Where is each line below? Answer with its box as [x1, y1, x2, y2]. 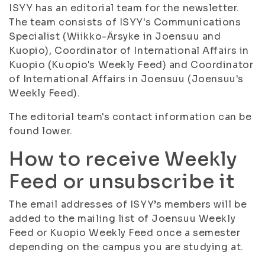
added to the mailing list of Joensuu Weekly [9, 212, 236, 225]
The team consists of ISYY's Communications [9, 16, 241, 28]
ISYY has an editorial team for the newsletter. [9, 2, 240, 14]
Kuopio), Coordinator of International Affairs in [9, 44, 249, 57]
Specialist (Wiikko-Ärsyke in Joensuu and [9, 30, 221, 43]
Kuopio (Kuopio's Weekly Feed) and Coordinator [9, 59, 254, 71]
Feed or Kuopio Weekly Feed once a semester [9, 227, 241, 239]
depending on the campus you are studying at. [9, 241, 244, 253]
